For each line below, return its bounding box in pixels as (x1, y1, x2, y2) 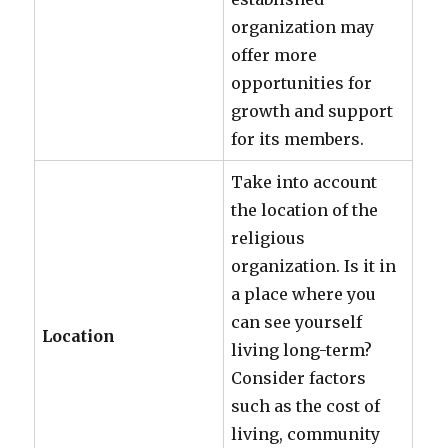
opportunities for (231, 73, 373, 93)
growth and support (231, 101, 394, 121)
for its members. (231, 129, 365, 149)
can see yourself (231, 312, 363, 332)
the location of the (231, 200, 379, 220)
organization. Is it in (231, 256, 397, 276)
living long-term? (231, 340, 373, 360)
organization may (231, 17, 375, 37)
